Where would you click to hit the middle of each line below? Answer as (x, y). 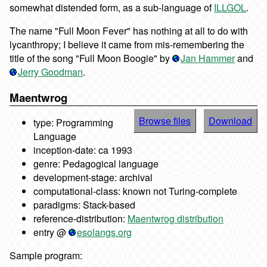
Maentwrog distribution (176, 219)
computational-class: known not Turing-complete (135, 191)
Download (230, 121)
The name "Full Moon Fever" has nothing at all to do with (129, 30)
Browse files (165, 121)
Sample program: (46, 256)
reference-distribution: (80, 219)
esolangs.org (104, 232)
